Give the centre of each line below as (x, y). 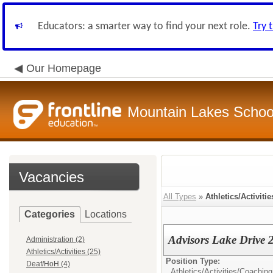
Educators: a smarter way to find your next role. (145, 27)
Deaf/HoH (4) (48, 264)
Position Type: (193, 261)
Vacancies (51, 177)
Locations (106, 214)
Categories (50, 214)
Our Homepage (64, 68)
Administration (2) (55, 239)
